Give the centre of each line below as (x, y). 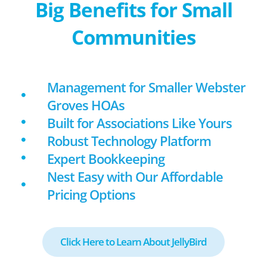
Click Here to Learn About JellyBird (133, 242)
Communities (133, 37)
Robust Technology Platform (129, 141)
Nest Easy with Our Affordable (135, 176)
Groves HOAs (86, 105)
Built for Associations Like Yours (139, 123)
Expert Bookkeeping (105, 159)
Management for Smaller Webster (146, 87)
